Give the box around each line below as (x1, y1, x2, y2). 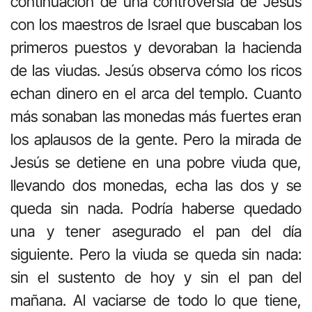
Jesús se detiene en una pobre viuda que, (10, 153, 302, 171)
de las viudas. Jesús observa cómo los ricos (10, 61, 302, 79)
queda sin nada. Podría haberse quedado (10, 198, 302, 217)
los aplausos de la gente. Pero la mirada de (10, 130, 302, 148)
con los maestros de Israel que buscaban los (10, 15, 302, 33)
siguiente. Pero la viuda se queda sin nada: (10, 244, 302, 263)
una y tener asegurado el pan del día (10, 221, 302, 240)
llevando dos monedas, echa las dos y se (10, 175, 302, 194)
